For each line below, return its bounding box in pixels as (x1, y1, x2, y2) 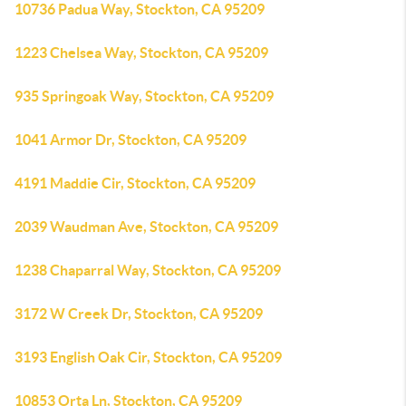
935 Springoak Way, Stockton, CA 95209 (14, 88, 274, 104)
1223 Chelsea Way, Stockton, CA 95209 (14, 44, 268, 61)
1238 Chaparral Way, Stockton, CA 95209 (14, 262, 281, 278)
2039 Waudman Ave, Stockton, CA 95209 (14, 218, 278, 235)
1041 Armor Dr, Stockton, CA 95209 (14, 131, 246, 148)
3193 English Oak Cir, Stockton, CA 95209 (14, 349, 282, 365)
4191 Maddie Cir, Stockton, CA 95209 (14, 175, 256, 191)
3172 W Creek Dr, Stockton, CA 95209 (14, 305, 263, 322)
